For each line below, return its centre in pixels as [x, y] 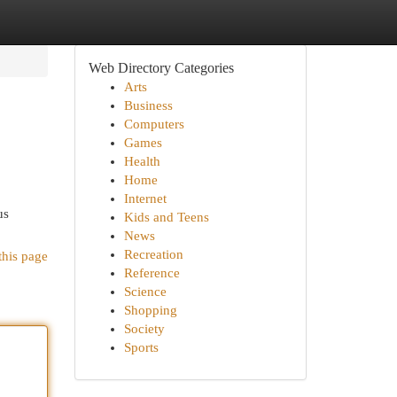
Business [148, 105]
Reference [152, 273]
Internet [145, 198]
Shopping [150, 310]
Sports [141, 347]
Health [142, 161]
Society [144, 329]
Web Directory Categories [161, 68]
